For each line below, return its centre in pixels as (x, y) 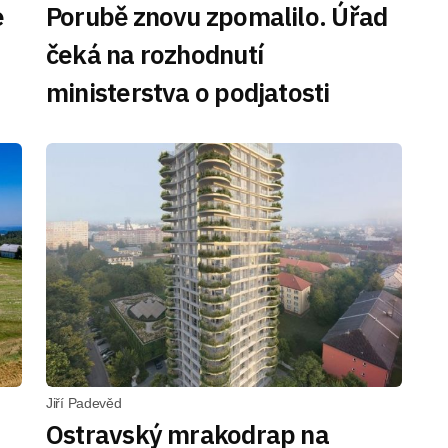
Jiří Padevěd (84, 403)
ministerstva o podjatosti (188, 92)
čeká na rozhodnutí (154, 54)
